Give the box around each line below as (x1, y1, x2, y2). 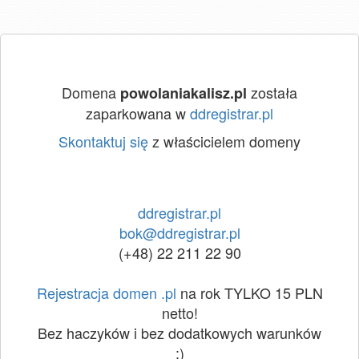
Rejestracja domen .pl (36, 282, 176, 303)
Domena (62, 82, 120, 103)
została (247, 82, 297, 103)
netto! (161, 302, 198, 323)
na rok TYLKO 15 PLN (175, 282, 323, 303)
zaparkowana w (86, 103, 190, 123)
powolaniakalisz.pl (120, 83, 247, 103)
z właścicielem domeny (148, 131, 301, 151)
